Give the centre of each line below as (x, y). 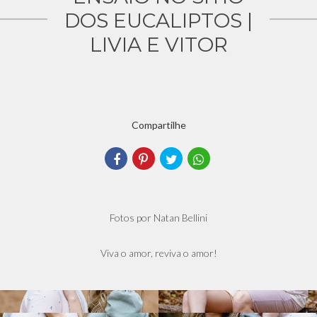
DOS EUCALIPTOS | (158, 21)
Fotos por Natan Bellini (158, 218)
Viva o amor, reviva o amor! (158, 253)
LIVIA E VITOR (158, 45)
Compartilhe (158, 125)
